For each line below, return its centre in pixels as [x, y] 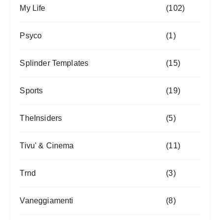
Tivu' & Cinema [47, 146]
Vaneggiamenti [47, 201]
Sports [31, 91]
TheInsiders [41, 118]
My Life [33, 8]
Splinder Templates [54, 63]
